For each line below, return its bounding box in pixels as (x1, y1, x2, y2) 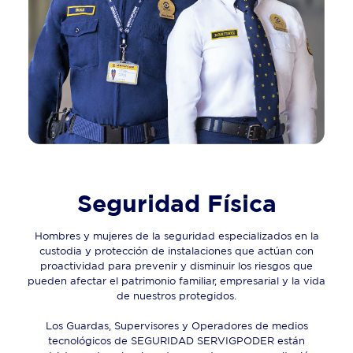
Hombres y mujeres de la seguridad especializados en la (34, 229, 319, 242)
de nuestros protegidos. (117, 289, 236, 302)
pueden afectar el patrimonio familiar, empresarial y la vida (28, 274, 325, 287)
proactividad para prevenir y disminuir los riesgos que (40, 259, 313, 272)
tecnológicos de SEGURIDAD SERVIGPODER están (48, 334, 305, 347)
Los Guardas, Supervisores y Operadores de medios (45, 319, 308, 332)
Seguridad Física (76, 189, 277, 217)
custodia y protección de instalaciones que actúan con (39, 244, 314, 257)
